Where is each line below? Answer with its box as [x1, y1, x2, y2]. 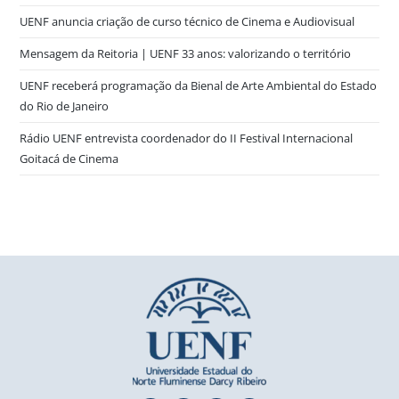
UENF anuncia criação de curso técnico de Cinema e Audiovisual [20, 12, 355, 29]
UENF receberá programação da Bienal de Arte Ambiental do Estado [20, 77, 378, 94]
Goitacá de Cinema [20, 150, 119, 167]
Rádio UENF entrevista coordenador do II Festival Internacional [20, 129, 354, 146]
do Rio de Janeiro [20, 97, 110, 114]
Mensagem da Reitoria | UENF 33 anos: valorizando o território [20, 45, 352, 61]
